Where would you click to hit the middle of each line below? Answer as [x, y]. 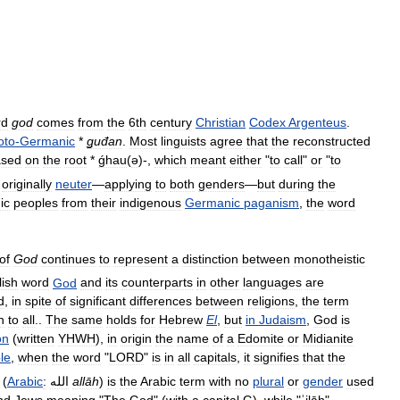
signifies [276, 358]
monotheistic [329, 258]
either [246, 160]
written [36, 339]
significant [98, 301]
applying [128, 183]
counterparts [157, 283]
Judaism [283, 320]
